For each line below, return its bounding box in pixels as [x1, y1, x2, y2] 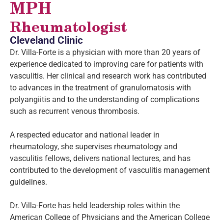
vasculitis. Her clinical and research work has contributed [10, 71, 206, 81]
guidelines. [10, 177, 47, 187]
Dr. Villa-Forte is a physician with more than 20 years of [10, 48, 200, 57]
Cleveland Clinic [10, 34, 83, 47]
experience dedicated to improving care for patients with [10, 59, 203, 69]
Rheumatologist [10, 16, 127, 37]
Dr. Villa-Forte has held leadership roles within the [10, 201, 180, 211]
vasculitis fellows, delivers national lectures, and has [10, 154, 191, 164]
